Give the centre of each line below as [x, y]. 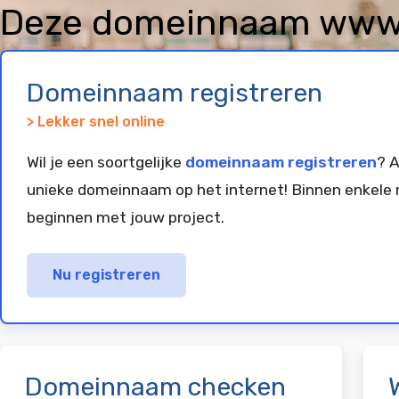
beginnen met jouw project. [126, 217]
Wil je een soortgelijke [106, 162]
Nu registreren [106, 274]
